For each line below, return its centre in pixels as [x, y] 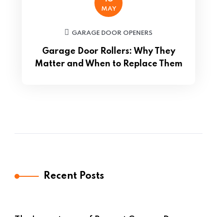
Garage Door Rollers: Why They [108, 51]
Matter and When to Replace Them [108, 64]
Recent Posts [74, 176]
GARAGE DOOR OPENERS [112, 33]
